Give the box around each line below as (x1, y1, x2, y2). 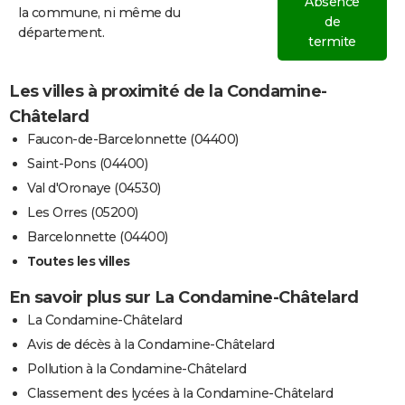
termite (308, 33, 356, 50)
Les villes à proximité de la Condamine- (9, 80, 327, 101)
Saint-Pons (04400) (27, 155, 147, 172)
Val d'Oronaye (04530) (27, 179, 161, 196)
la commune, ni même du (18, 4, 180, 21)
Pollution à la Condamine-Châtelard (27, 360, 246, 377)
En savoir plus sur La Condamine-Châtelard (9, 287, 359, 307)
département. (18, 24, 104, 41)
